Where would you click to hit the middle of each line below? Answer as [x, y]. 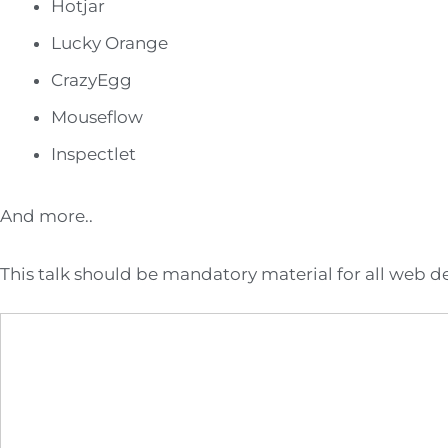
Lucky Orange [109, 42]
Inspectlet [93, 153]
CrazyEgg [91, 79]
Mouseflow [97, 116]
